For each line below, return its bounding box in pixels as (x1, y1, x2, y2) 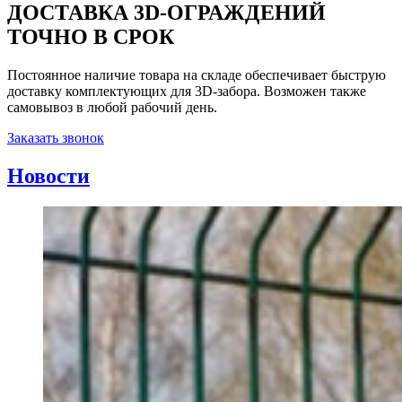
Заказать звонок (7, 129, 104, 145)
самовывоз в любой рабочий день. (7, 99, 217, 115)
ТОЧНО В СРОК (7, 24, 174, 48)
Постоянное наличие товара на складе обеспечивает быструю (7, 66, 386, 83)
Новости (7, 163, 90, 188)
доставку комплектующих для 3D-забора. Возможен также (7, 83, 366, 99)
